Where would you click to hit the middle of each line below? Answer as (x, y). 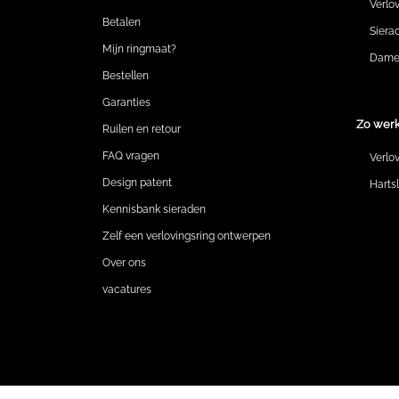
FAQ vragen (131, 156)
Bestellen (126, 76)
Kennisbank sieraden (155, 210)
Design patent (138, 183)
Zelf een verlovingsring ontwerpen (187, 236)
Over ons (125, 263)
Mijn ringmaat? (140, 49)
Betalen (122, 23)
